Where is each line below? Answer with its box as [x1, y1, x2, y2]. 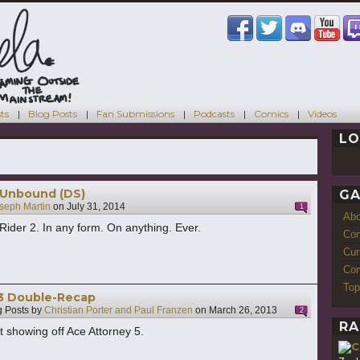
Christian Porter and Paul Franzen [44, 305, 193, 317]
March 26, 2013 [209, 305, 277, 317]
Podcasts [194, 107, 235, 120]
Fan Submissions [96, 107, 174, 120]
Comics [254, 107, 288, 120]
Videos [308, 107, 337, 120]
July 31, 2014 [67, 201, 125, 213]
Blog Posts [28, 107, 77, 120]
